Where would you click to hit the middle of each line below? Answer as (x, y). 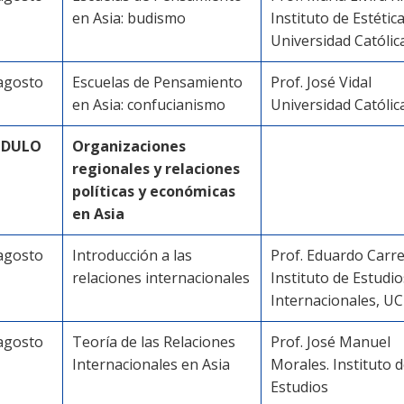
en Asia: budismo (129, 18)
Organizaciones (129, 146)
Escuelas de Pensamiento (157, 82)
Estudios (299, 387)
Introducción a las (132, 255)
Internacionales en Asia (151, 364)
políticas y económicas (154, 191)
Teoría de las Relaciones (154, 342)
